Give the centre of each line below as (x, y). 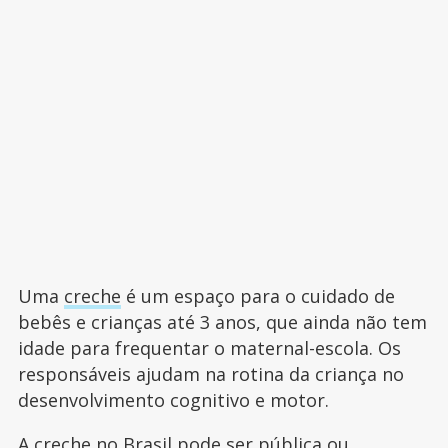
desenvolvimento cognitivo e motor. (173, 400)
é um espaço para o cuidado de (257, 296)
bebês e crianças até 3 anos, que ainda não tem (222, 322)
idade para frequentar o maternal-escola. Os (209, 348)
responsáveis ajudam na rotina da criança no (210, 374)
